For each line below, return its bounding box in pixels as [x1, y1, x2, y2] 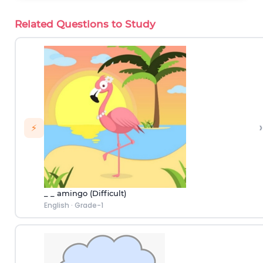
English [43, 200, 69, 210]
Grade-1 [74, 200, 103, 210]
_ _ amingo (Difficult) [43, 188, 126, 198]
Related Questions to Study [15, 18, 156, 30]
